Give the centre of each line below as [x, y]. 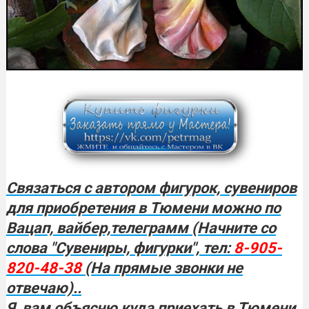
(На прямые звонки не [162, 268]
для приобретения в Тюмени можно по [143, 208]
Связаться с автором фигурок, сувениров [151, 188]
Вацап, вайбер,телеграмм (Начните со [141, 228]
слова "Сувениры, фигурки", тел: [120, 248]
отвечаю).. [43, 288]
